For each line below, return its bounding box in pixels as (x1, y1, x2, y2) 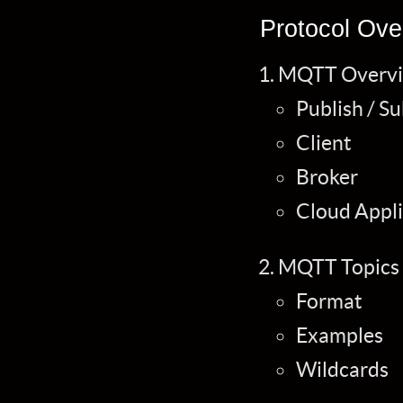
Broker (295, 165, 358, 190)
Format (295, 289, 363, 314)
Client (295, 130, 352, 156)
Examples (295, 323, 383, 348)
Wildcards (295, 357, 389, 382)
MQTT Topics (277, 255, 399, 280)
